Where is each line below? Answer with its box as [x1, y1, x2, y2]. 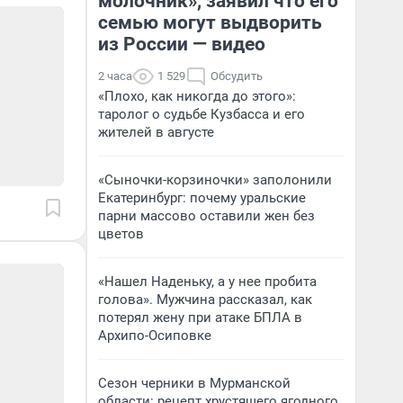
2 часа [98, 69, 132, 83]
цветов [98, 226, 144, 242]
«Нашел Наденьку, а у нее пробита [98, 273, 317, 290]
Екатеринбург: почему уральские [98, 190, 306, 206]
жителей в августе [98, 124, 214, 140]
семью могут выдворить [98, 12, 322, 33]
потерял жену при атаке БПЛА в [98, 309, 302, 326]
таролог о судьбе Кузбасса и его [98, 106, 305, 122]
